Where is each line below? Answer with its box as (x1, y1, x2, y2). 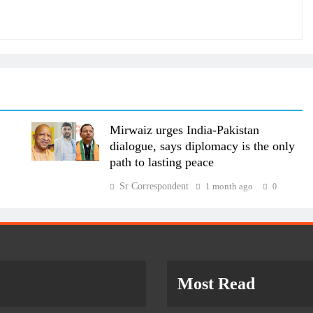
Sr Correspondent (119, 181, 189, 192)
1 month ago (205, 181, 253, 192)
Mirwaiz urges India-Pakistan (109, 123, 259, 138)
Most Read (177, 275, 255, 293)
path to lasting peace (109, 155, 214, 170)
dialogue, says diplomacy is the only (109, 139, 295, 154)
